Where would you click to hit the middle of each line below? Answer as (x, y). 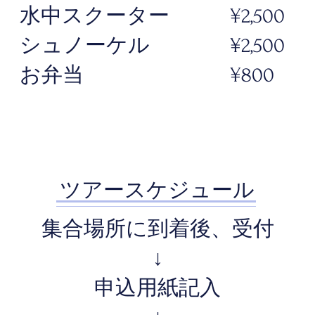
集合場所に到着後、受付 (157, 229)
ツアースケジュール (157, 190)
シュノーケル (85, 45)
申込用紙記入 (157, 288)
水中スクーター (95, 16)
